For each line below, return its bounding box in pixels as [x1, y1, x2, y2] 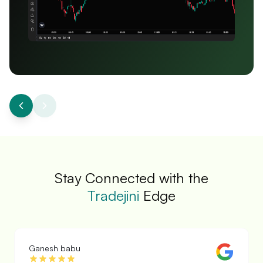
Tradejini [87, 187, 139, 205]
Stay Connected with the [55, 169, 208, 187]
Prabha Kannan [29, 243, 87, 254]
